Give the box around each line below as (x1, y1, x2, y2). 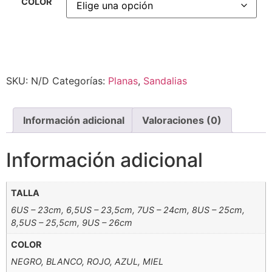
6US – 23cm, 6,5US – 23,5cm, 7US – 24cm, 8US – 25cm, (11, 204, 245, 215)
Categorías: (52, 74, 108, 87)
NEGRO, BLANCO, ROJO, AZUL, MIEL (11, 256, 164, 267)
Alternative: (6, 56, 58, 69)
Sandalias (143, 74, 187, 87)
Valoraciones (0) (142, 114, 222, 126)
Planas (108, 74, 138, 87)
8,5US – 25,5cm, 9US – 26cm (11, 217, 133, 228)
